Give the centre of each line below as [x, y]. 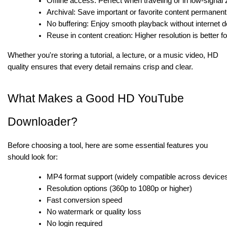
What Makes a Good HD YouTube [96, 98]
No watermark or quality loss [94, 212]
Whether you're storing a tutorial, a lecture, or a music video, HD [113, 55]
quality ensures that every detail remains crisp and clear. [100, 67]
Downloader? [43, 121]
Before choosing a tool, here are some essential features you [108, 145]
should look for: [33, 157]
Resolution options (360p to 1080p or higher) [120, 188]
